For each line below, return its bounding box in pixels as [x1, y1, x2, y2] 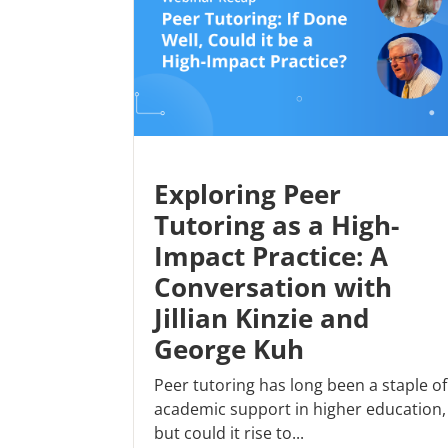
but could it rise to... [154, 422, 304, 445]
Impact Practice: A [154, 238, 388, 275]
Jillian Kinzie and [154, 300, 369, 337]
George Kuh [154, 331, 304, 368]
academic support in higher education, [154, 398, 446, 421]
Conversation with [154, 269, 392, 306]
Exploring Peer [154, 176, 341, 213]
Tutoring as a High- [154, 207, 399, 244]
